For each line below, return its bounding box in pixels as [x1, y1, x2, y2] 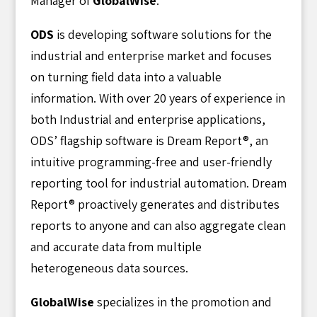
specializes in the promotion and [93, 293, 272, 310]
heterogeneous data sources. [30, 259, 188, 276]
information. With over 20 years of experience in [30, 89, 285, 106]
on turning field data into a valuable [30, 68, 221, 85]
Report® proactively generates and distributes [30, 195, 279, 212]
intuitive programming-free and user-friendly [30, 153, 272, 170]
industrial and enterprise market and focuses [30, 47, 272, 64]
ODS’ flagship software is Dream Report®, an [30, 132, 268, 149]
